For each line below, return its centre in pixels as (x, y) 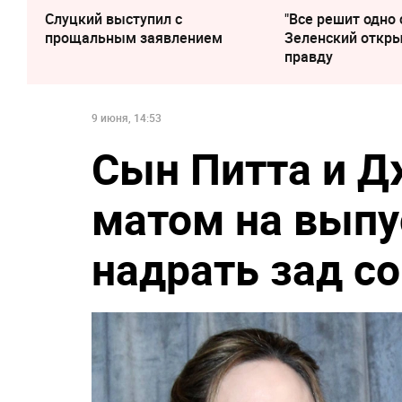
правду (309, 56)
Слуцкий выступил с (114, 18)
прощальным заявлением (134, 37)
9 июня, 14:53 (127, 117)
